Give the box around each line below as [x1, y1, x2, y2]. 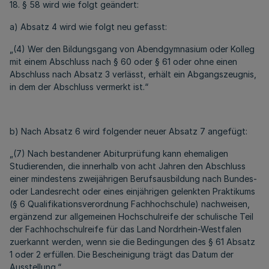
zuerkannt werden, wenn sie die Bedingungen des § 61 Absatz [10, 237, 255, 247]
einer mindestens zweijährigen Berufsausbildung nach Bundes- [10, 174, 257, 184]
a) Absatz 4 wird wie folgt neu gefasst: [10, 22, 167, 32]
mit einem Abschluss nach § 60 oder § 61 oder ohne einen [10, 56, 237, 67]
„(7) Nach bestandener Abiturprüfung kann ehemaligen [10, 148, 228, 159]
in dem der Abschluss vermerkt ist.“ [10, 82, 148, 92]
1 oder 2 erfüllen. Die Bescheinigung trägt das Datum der [10, 249, 234, 259]
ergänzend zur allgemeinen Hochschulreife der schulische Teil [10, 211, 253, 222]
